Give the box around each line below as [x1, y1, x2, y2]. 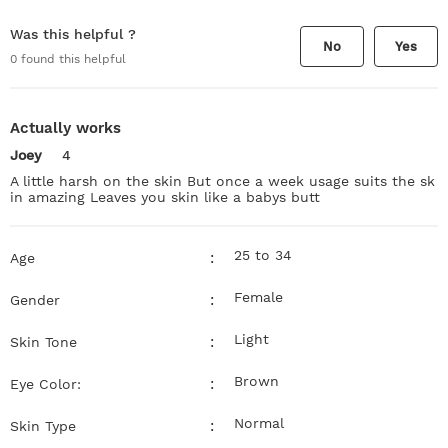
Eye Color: [10, 375, 81, 392]
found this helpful [17, 52, 126, 66]
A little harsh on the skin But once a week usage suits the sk [10, 172, 435, 189]
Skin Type [10, 417, 76, 434]
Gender [10, 291, 60, 308]
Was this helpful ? [10, 26, 136, 42]
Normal [234, 414, 284, 431]
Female [234, 288, 283, 305]
